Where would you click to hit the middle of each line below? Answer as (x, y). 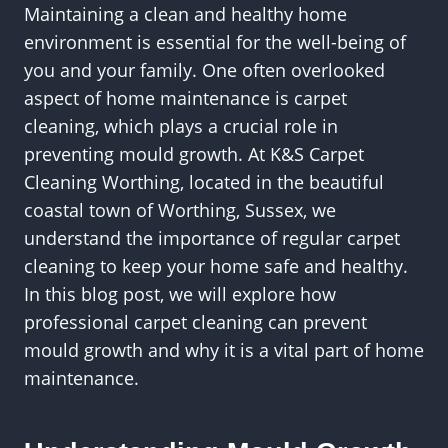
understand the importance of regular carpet (212, 238)
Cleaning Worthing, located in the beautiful (204, 182)
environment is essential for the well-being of (215, 42)
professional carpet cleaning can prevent (195, 322)
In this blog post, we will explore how (180, 294)
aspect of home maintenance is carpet (185, 98)
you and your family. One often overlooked (204, 70)
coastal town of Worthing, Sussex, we (180, 210)
